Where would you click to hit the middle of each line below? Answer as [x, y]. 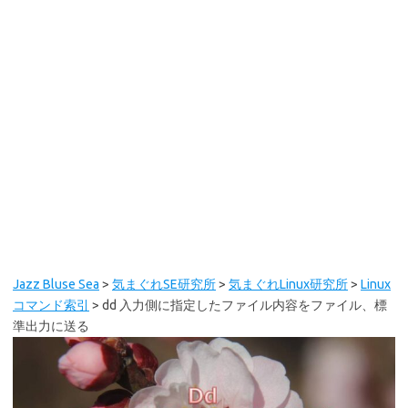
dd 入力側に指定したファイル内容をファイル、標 [245, 305]
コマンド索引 [51, 305]
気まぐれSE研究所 [164, 284]
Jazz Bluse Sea [56, 284]
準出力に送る [51, 326]
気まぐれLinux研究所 [288, 284]
